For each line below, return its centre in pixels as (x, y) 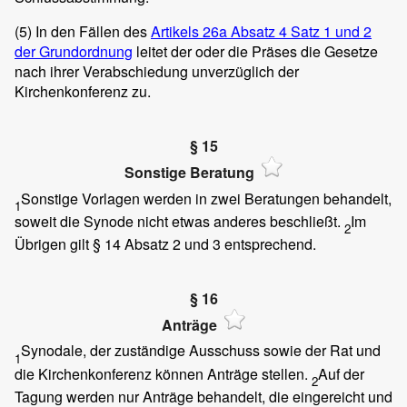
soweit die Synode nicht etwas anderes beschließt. (179, 221)
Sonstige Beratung (189, 173)
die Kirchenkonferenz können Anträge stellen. (163, 373)
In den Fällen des (91, 32)
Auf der (341, 373)
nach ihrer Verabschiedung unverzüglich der (157, 72)
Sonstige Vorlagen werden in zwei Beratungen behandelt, (206, 198)
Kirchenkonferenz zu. (83, 92)
